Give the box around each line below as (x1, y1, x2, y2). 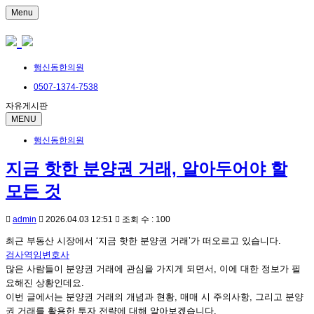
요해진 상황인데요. (6, 278, 84, 289)
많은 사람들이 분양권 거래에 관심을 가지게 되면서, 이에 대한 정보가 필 (6, 264, 301, 275)
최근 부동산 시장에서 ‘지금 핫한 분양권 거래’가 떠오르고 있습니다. (6, 235, 281, 247)
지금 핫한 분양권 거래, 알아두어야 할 (6, 159, 287, 179)
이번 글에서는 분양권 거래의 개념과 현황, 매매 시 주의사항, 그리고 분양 (6, 292, 303, 303)
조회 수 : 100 (120, 214, 170, 225)
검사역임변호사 (6, 250, 69, 261)
